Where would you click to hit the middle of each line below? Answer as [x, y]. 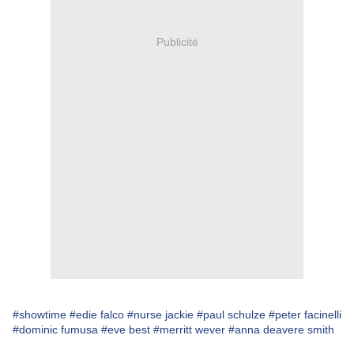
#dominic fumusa [55, 330]
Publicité [177, 41]
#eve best [126, 330]
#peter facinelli [305, 315]
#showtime [40, 315]
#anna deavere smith [281, 330]
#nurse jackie [160, 315]
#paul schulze [231, 315]
